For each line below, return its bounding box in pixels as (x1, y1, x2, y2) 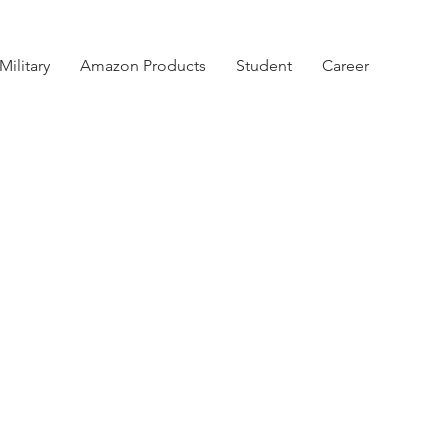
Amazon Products (80, 56, 206, 75)
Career (322, 56, 369, 75)
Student (236, 56, 292, 75)
